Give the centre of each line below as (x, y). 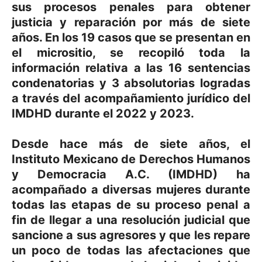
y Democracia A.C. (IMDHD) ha (131, 174)
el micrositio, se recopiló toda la (131, 52)
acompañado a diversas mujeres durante (131, 189)
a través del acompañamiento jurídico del (131, 98)
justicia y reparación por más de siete (131, 22)
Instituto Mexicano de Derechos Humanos (131, 159)
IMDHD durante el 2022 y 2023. (103, 113)
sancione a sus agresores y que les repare (131, 235)
